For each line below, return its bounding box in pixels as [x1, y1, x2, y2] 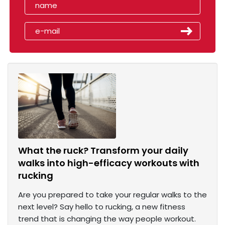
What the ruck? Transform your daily [18, 144, 188, 157]
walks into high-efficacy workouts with [18, 157, 199, 170]
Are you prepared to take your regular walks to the [18, 189, 207, 200]
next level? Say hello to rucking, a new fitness [18, 201, 185, 212]
